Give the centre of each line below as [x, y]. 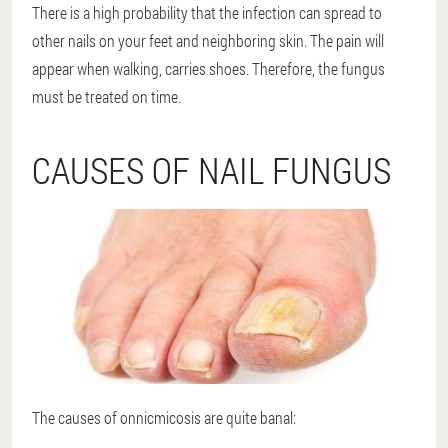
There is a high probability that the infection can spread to [207, 12]
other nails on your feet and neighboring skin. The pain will [208, 40]
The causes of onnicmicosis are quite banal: [164, 417]
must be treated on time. [106, 96]
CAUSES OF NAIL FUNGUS [211, 170]
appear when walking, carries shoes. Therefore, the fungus [208, 68]
